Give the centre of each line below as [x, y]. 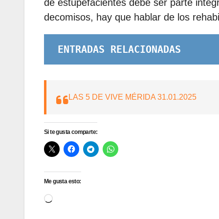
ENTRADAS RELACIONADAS [119, 50]
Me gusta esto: [63, 182]
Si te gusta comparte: [71, 132]
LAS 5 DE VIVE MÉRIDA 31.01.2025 [132, 97]
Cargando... [73, 197]
